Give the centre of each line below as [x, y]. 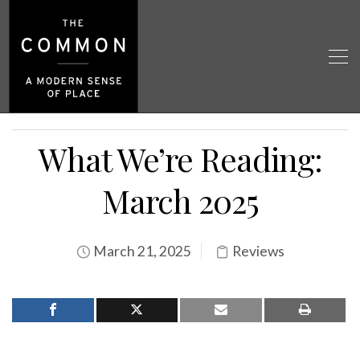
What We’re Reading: [180, 159]
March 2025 [180, 200]
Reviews [258, 251]
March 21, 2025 [141, 251]
